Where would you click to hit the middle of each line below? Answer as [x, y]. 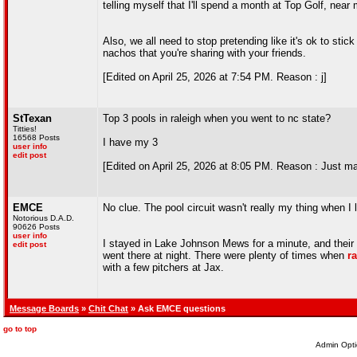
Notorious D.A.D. [43, 218]
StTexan [32, 118]
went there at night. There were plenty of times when [225, 255]
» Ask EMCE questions [177, 308]
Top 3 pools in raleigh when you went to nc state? [217, 118]
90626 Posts [36, 227]
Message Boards [44, 308]
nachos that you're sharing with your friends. [204, 53]
